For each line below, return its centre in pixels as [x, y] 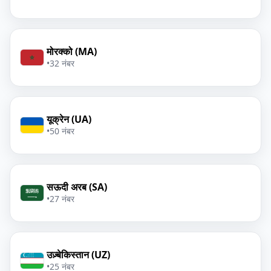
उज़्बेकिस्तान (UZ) [78, 255]
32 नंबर [62, 63]
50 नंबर [62, 131]
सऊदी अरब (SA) [77, 187]
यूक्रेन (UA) [69, 119]
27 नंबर [62, 199]
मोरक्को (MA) [72, 51]
